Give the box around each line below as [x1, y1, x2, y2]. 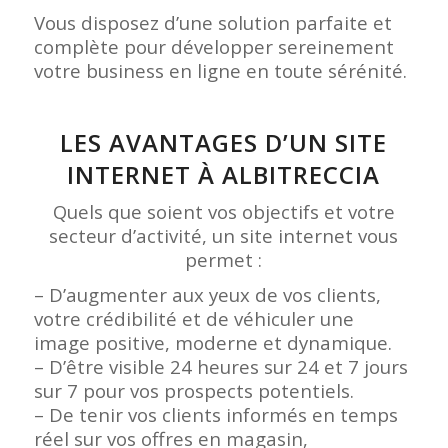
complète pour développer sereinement [33, 33, 394, 59]
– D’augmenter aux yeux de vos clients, [33, 281, 381, 307]
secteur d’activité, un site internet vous [49, 222, 399, 248]
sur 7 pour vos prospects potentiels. [33, 377, 354, 403]
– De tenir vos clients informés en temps [33, 401, 398, 427]
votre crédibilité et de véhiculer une [33, 305, 354, 331]
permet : [185, 246, 263, 272]
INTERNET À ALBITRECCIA [67, 157, 381, 191]
